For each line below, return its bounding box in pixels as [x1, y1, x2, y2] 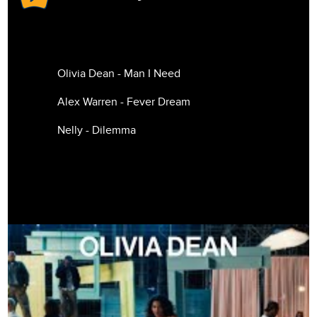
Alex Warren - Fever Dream [57, 94, 191, 109]
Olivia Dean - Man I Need [57, 66, 181, 81]
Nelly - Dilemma [57, 122, 137, 137]
